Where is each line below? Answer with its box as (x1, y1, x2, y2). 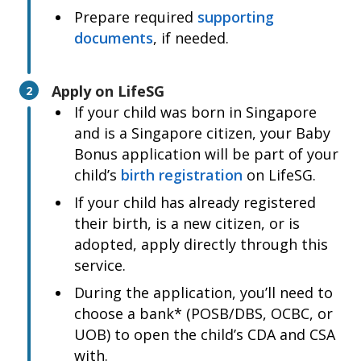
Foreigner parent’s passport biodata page (48, 25, 342, 44)
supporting (197, 7, 274, 27)
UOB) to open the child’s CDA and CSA (74, 325, 335, 344)
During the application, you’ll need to (74, 283, 333, 302)
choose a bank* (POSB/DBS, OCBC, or (74, 304, 333, 323)
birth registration (121, 165, 243, 185)
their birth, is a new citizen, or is (74, 214, 300, 233)
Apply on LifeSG (52, 81, 164, 101)
